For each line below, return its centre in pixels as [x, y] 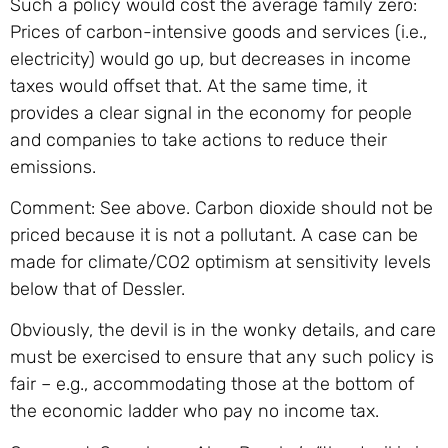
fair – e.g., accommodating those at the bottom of [212, 384]
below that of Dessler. [97, 289]
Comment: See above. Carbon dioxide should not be [221, 208]
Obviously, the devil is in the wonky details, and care [223, 330]
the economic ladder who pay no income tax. [194, 411]
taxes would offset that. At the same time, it [188, 85]
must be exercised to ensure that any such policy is [222, 357]
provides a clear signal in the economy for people [211, 112]
